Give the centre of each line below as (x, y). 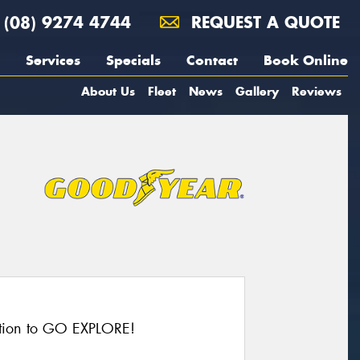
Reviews (317, 91)
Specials (133, 60)
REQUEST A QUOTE (263, 22)
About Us (108, 91)
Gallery (257, 91)
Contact (212, 60)
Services (53, 60)
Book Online (306, 60)
